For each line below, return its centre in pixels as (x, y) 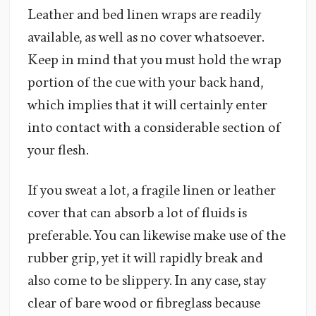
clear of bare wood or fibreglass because (144, 304)
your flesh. (58, 151)
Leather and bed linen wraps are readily (144, 15)
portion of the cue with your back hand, (145, 83)
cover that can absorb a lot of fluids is (137, 213)
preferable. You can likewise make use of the (157, 236)
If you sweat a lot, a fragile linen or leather (152, 191)
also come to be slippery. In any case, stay (147, 281)
